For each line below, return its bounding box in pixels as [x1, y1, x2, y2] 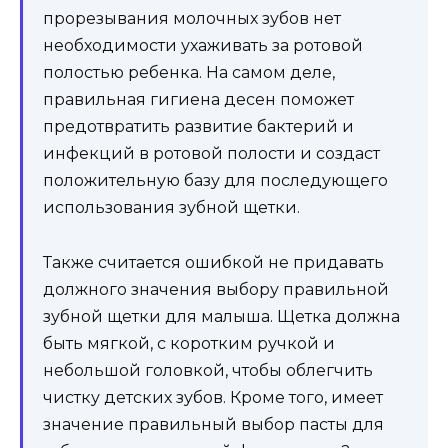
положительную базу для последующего [43, 171, 388, 191]
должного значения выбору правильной [43, 279, 389, 299]
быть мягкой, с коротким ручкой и [43, 333, 335, 353]
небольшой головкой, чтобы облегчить [43, 360, 373, 380]
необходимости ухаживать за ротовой [43, 36, 363, 56]
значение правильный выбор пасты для [43, 414, 384, 434]
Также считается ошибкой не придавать [43, 252, 384, 272]
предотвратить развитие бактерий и [43, 117, 354, 137]
